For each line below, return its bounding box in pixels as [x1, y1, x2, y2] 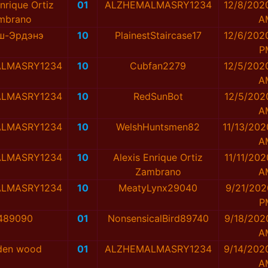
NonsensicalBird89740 [107, 212, 209, 225]
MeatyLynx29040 [118, 182, 197, 194]
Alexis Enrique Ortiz [113, 151, 203, 164]
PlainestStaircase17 [114, 29, 202, 42]
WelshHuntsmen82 [116, 121, 200, 133]
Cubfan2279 [130, 60, 186, 72]
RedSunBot [133, 90, 183, 103]
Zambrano [135, 166, 181, 178]
